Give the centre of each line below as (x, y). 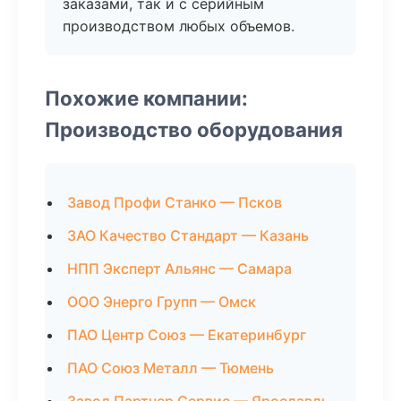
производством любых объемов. (179, 26)
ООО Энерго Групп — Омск (162, 302)
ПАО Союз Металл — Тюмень (171, 368)
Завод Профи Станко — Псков (175, 202)
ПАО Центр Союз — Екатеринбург (187, 335)
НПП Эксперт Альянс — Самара (179, 269)
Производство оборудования (194, 129)
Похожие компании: (146, 98)
